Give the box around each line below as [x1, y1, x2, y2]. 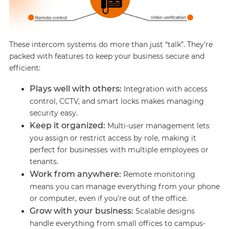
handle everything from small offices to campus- [29, 219, 205, 228]
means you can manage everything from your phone [29, 182, 220, 191]
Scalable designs [133, 207, 195, 216]
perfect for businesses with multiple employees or [29, 145, 209, 154]
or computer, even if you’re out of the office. [29, 194, 188, 203]
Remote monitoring [121, 170, 195, 179]
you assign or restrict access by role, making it [29, 133, 196, 143]
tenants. [29, 157, 58, 166]
